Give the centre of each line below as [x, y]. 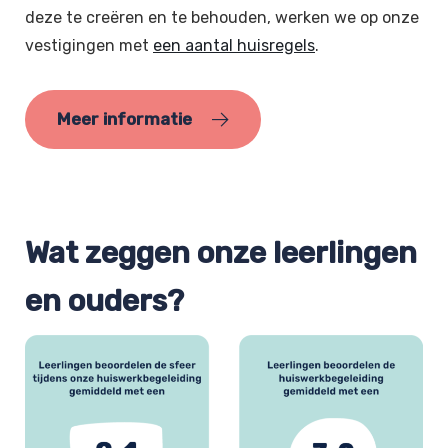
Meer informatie [124, 119]
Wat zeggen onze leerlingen [221, 253]
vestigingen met [89, 46]
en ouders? [104, 301]
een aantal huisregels [234, 46]
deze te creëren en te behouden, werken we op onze [222, 18]
